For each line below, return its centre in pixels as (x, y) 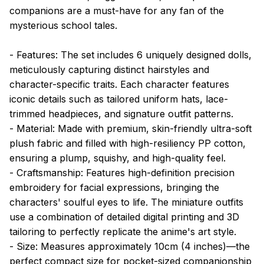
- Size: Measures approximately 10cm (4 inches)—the (130, 246)
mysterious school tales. (63, 25)
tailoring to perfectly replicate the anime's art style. (123, 231)
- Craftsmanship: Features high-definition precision (122, 172)
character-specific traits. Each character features (119, 84)
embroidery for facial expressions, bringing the (114, 187)
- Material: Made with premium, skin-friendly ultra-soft (131, 128)
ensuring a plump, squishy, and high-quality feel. (118, 158)
